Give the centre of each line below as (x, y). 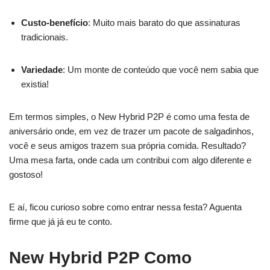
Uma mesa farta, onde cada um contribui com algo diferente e (130, 160)
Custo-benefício (55, 23)
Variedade (42, 70)
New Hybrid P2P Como (100, 258)
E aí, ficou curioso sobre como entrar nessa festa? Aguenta (125, 207)
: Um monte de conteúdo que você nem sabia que (161, 70)
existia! (35, 84)
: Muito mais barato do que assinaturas (164, 23)
